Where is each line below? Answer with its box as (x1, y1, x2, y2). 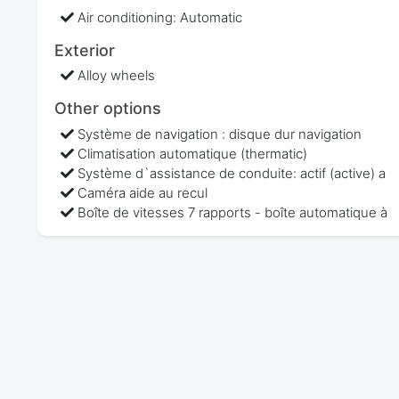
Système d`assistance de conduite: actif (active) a (77, 164, 387, 182)
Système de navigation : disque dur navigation (77, 125, 362, 142)
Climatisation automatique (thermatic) (77, 144, 308, 162)
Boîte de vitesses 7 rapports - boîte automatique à (77, 203, 388, 221)
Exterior (53, 40, 115, 60)
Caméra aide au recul (77, 183, 208, 201)
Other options (53, 99, 161, 118)
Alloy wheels (77, 67, 156, 85)
